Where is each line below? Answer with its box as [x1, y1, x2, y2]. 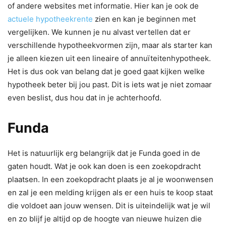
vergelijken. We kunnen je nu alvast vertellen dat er [8, 27, 191, 37]
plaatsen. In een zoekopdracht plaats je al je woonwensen [8, 174, 213, 184]
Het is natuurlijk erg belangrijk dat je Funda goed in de [8, 148, 200, 158]
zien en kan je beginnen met [93, 14, 196, 24]
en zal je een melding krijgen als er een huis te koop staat [8, 187, 213, 197]
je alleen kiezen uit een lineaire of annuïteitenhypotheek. [8, 53, 211, 63]
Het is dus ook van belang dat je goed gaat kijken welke [8, 66, 205, 76]
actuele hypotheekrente [8, 14, 93, 24]
